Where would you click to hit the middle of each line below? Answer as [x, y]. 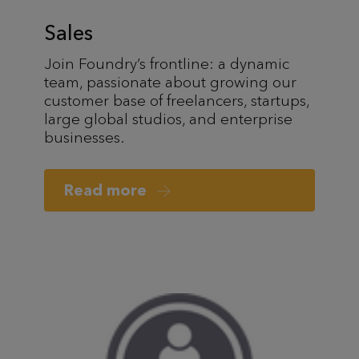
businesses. [84, 137]
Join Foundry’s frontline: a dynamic [167, 63]
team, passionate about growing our [170, 82]
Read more [107, 190]
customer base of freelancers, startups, [177, 100]
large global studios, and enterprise [168, 119]
